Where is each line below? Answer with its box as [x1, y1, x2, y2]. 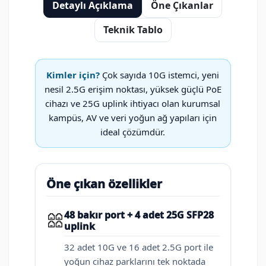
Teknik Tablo [103, 23, 163, 37]
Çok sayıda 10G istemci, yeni [100, 69, 220, 81]
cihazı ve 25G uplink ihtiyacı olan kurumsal [45, 97, 221, 110]
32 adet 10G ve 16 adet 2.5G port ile [64, 241, 213, 254]
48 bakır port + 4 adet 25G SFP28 [64, 208, 214, 222]
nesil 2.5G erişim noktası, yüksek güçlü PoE [44, 83, 221, 96]
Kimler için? [46, 69, 100, 81]
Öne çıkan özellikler [46, 176, 162, 192]
